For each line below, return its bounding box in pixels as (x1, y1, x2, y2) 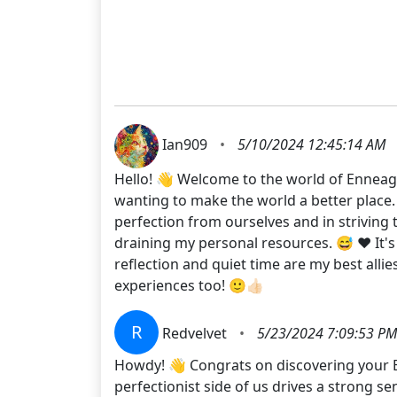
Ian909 (162, 135, 211, 155)
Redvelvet (162, 323, 230, 343)
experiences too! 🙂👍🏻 (114, 275, 264, 295)
